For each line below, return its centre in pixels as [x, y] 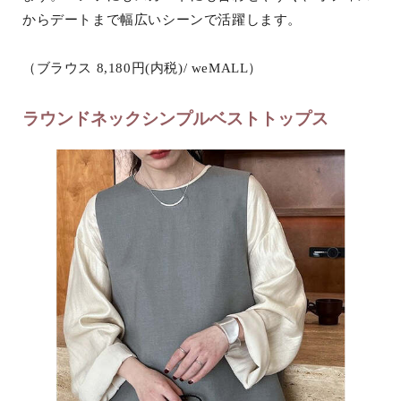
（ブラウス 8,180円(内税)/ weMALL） [142, 68]
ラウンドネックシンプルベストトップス [175, 119]
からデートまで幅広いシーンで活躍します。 [162, 20]
